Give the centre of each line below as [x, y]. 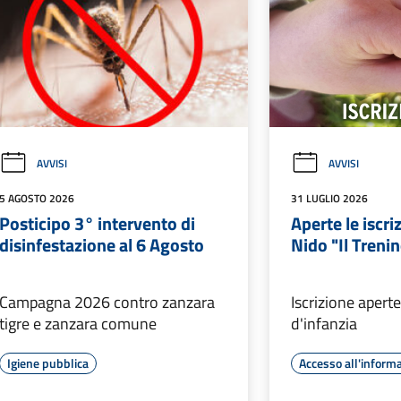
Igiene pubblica [47, 363]
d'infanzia [324, 324]
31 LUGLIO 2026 [330, 199]
